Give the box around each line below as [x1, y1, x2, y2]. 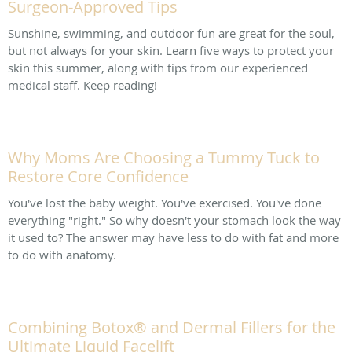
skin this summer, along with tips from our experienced [8, 59, 308, 75]
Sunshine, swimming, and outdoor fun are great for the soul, [8, 24, 335, 41]
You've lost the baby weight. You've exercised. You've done [8, 194, 321, 211]
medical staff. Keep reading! [8, 76, 157, 93]
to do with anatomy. [8, 246, 116, 262]
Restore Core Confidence [8, 165, 189, 187]
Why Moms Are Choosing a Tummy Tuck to [8, 146, 320, 168]
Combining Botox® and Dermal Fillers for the [8, 316, 335, 338]
